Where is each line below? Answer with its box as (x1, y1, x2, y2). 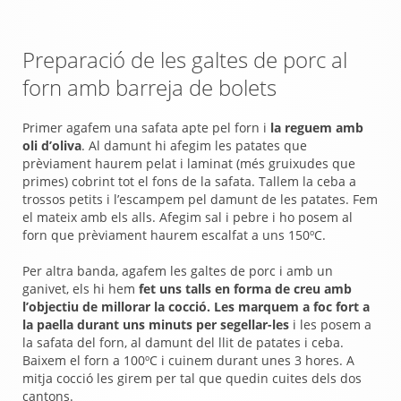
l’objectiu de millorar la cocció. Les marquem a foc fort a (22, 298, 370, 315)
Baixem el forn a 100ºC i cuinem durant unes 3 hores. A (22, 352, 354, 369)
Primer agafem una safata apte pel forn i (22, 119, 270, 136)
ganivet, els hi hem (22, 280, 139, 297)
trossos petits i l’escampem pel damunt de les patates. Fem (22, 191, 378, 208)
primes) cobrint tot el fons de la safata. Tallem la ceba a (22, 173, 356, 190)
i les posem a (289, 316, 371, 333)
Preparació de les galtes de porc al (22, 45, 347, 74)
